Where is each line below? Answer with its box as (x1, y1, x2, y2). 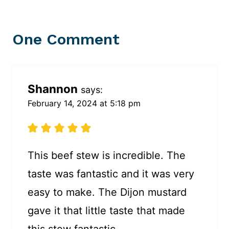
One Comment (12, 30, 120, 49)
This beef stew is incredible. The (28, 149, 186, 162)
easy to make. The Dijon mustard (28, 186, 187, 199)
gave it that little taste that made (28, 204, 185, 217)
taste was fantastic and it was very (28, 168, 194, 180)
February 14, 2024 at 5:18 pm (28, 98, 141, 109)
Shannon (28, 82, 78, 96)
